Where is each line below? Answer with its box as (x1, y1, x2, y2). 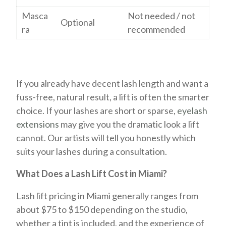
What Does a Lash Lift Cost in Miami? (16, 168, 167, 179)
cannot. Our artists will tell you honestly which (16, 132, 196, 143)
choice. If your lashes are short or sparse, (16, 105, 178, 116)
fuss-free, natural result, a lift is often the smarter (16, 91, 210, 102)
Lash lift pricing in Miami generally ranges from (16, 190, 199, 201)
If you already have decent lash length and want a (16, 78, 209, 89)
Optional (61, 17, 95, 28)
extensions (16, 119, 60, 130)
